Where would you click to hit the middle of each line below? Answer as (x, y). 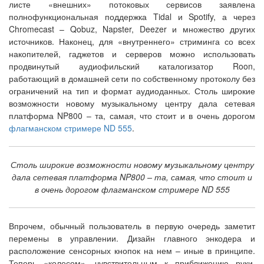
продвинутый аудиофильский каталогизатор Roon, (132, 66)
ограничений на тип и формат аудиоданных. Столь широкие (132, 91)
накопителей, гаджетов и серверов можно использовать (132, 54)
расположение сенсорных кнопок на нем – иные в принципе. (132, 251)
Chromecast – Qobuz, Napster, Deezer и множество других (132, 29)
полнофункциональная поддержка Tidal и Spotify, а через (132, 17)
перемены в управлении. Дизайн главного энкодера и (132, 238)
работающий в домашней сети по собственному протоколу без (132, 79)
